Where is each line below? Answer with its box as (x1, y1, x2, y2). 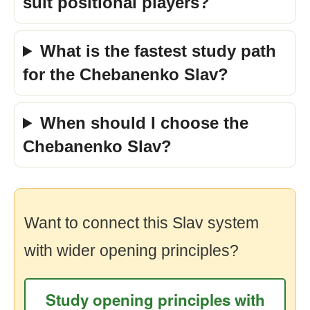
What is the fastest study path (40, 42, 277, 60)
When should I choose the (40, 113, 249, 132)
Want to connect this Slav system (24, 214, 259, 232)
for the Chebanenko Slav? (23, 65, 228, 84)
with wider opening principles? (24, 241, 239, 259)
